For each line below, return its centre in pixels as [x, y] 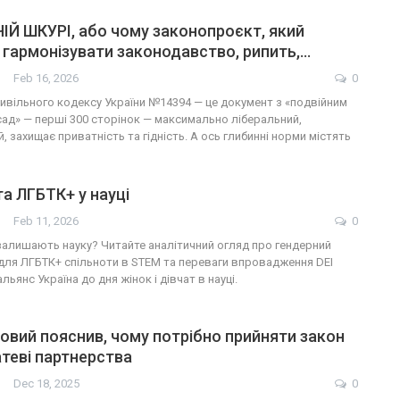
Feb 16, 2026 [46, 78]
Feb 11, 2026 [46, 221]
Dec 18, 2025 [46, 384]
